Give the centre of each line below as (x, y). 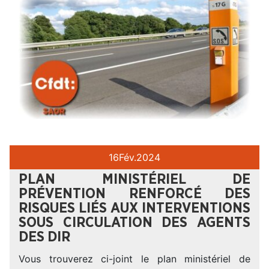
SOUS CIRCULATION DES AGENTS (134, 222)
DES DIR (44, 237)
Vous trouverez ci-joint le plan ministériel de (134, 258)
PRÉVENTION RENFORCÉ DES (134, 194)
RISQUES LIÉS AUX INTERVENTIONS (134, 208)
